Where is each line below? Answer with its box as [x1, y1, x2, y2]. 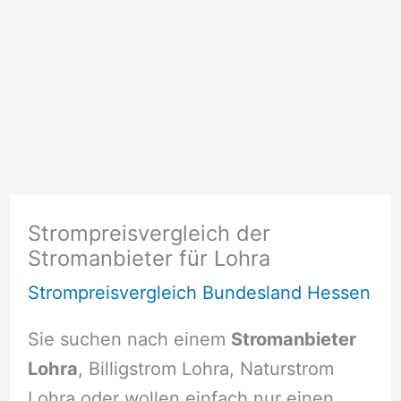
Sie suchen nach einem [27, 328, 231, 350]
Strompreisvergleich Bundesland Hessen [27, 282, 371, 304]
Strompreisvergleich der [27, 220, 270, 247]
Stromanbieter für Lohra [27, 245, 270, 272]
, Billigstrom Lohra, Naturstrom [77, 357, 334, 380]
